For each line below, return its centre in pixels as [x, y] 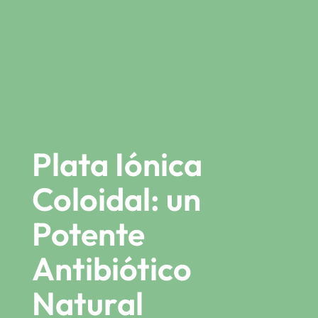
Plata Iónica [117, 164]
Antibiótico [111, 268]
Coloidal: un [116, 199]
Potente [88, 234]
